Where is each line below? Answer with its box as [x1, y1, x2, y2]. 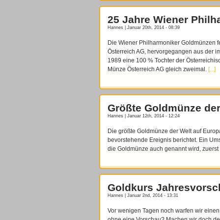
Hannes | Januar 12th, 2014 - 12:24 [108, 113, 180, 119]
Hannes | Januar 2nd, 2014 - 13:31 [108, 193, 178, 198]
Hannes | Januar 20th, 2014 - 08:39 [108, 25, 180, 30]
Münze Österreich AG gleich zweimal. [108, 66, 208, 73]
